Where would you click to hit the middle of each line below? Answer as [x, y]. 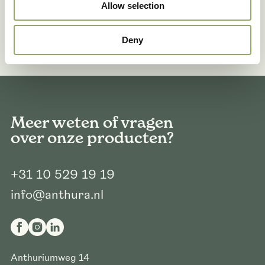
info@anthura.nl [57, 195]
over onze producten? [92, 138]
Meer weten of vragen [92, 123]
